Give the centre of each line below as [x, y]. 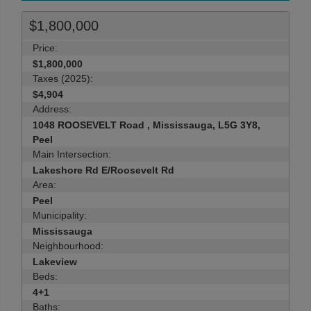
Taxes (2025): [63, 78]
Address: [52, 109]
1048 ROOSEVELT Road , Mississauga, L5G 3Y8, [146, 125]
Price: [45, 48]
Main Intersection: [72, 154]
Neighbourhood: [68, 246]
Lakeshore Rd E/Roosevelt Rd [103, 170]
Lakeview [55, 262]
